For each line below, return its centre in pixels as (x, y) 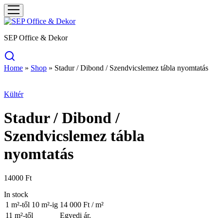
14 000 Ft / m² (82, 204)
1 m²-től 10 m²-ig (32, 204)
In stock (16, 194)
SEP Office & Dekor (36, 38)
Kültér (14, 94)
